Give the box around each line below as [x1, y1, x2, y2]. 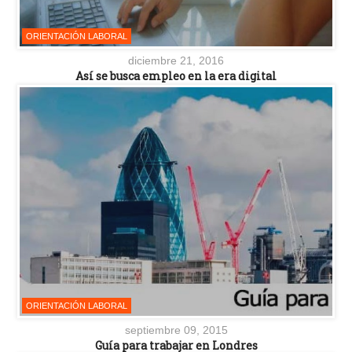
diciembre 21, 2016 [128, 54, 224, 68]
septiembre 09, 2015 [124, 323, 228, 336]
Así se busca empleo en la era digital [75, 68, 277, 84]
